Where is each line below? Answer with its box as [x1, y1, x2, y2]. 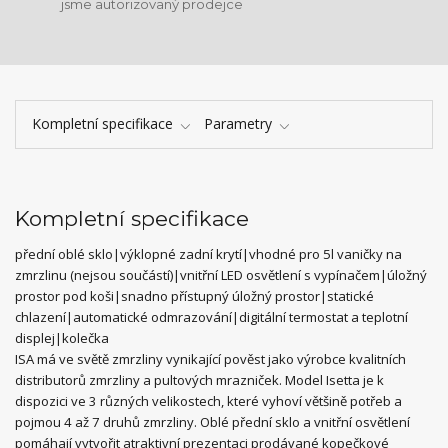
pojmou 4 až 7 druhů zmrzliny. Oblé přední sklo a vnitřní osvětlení [15, 413, 410, 432]
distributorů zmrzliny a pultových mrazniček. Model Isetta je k [15, 371, 384, 390]
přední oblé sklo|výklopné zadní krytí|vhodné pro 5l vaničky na [15, 245, 402, 264]
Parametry [204, 114, 272, 134]
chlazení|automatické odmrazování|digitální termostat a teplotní [15, 308, 408, 327]
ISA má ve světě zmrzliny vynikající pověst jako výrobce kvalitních [15, 350, 406, 369]
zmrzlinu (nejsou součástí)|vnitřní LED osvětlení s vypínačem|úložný [15, 266, 427, 285]
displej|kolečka [15, 329, 109, 348]
